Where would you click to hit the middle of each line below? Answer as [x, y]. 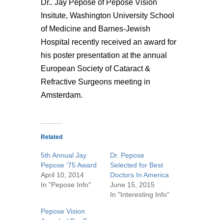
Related [51, 137]
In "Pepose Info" [66, 185]
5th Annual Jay [63, 155]
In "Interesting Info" [140, 194]
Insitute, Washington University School [107, 15]
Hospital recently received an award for [108, 42]
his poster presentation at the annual [104, 55]
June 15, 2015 [132, 185]
